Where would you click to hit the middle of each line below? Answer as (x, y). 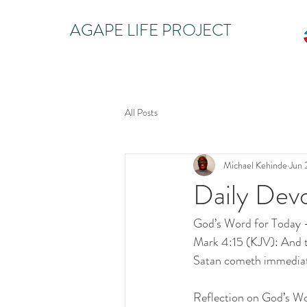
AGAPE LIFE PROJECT (150, 30)
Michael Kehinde (255, 165)
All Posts (141, 112)
